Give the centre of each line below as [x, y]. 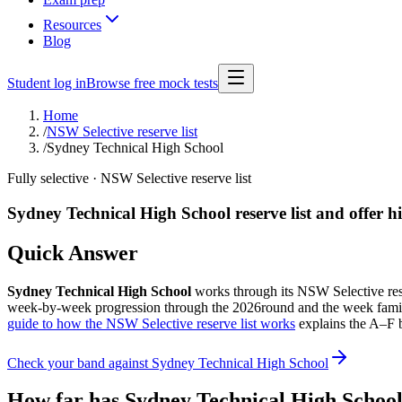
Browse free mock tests [152, 83]
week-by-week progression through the [120, 307]
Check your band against [79, 363]
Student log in [47, 83]
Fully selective [48, 178]
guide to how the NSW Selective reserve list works [151, 323]
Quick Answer [73, 253]
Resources [72, 25]
